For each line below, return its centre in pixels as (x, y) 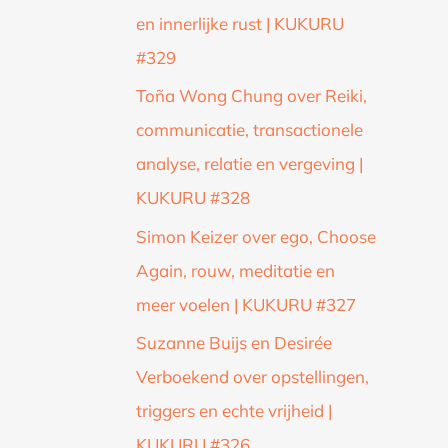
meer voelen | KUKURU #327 (246, 304)
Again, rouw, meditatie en (235, 270)
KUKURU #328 (193, 198)
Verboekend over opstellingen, (252, 376)
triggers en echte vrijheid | (234, 410)
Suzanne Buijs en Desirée (234, 342)
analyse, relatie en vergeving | (249, 164)
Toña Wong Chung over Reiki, (251, 96)
